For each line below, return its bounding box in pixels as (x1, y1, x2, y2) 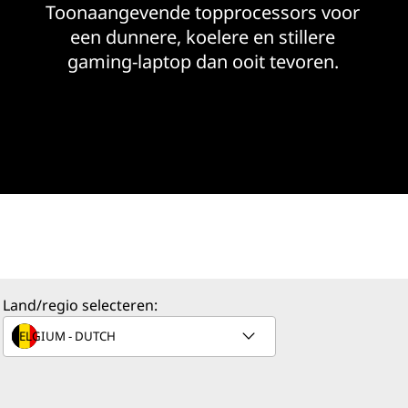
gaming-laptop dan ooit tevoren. (66, 49, 339, 74)
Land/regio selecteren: (3, 295, 158, 315)
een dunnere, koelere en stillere (70, 25, 336, 49)
